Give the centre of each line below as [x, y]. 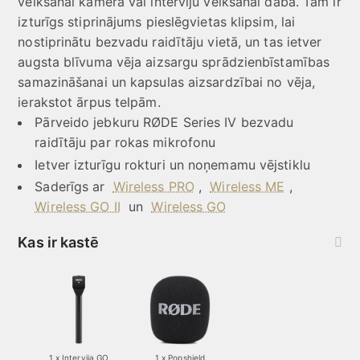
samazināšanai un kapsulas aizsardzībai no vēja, [167, 82]
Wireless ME [247, 187]
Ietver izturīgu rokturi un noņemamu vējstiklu [172, 164]
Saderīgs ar [74, 187]
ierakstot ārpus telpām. [89, 102]
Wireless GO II [78, 207]
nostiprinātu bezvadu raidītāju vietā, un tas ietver [170, 42]
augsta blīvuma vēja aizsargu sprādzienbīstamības [174, 62]
